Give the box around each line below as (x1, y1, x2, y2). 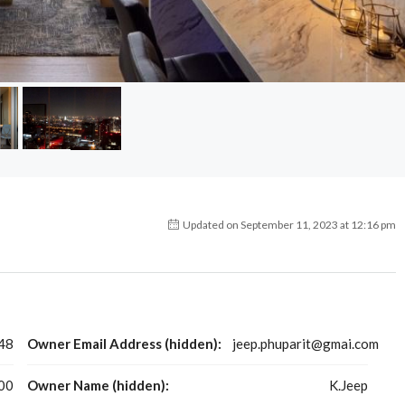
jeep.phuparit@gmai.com (231, 334, 379, 352)
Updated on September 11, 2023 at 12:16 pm (182, 217, 396, 231)
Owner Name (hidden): (26, 376, 169, 393)
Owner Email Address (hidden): (26, 334, 221, 352)
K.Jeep (328, 376, 368, 393)
